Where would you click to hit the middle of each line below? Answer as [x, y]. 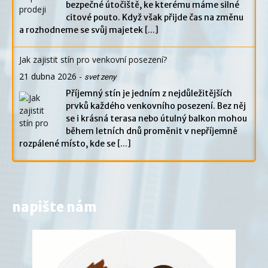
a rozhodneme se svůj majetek [82, 30]
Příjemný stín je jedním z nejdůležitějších [149, 94]
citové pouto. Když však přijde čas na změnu [155, 18]
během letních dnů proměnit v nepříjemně [152, 131]
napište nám [54, 207]
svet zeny [100, 77]
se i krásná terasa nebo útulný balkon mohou [156, 119]
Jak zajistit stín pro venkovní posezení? [93, 60]
